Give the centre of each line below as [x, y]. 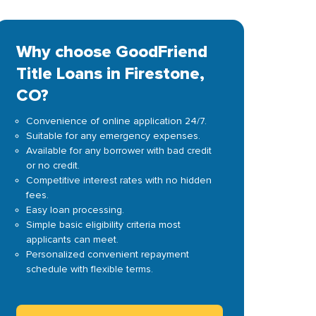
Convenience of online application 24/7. [116, 121]
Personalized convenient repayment [107, 254]
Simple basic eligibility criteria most [103, 225]
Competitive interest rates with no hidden [119, 180]
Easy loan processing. [75, 210]
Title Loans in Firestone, [110, 74]
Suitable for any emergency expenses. [113, 136]
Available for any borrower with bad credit [119, 151]
